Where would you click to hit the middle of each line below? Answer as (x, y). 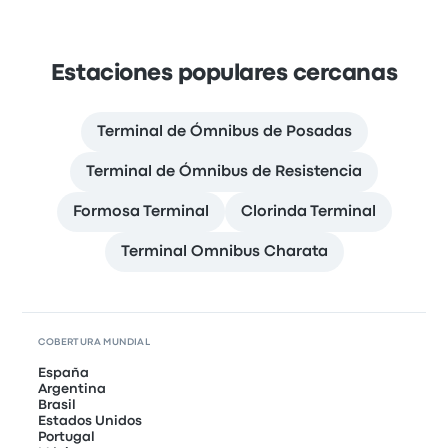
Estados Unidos (90, 421)
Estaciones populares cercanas (224, 74)
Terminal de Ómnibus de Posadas (224, 132)
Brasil (57, 405)
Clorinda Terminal (308, 212)
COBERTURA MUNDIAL (94, 343)
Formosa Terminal (140, 212)
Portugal (67, 437)
